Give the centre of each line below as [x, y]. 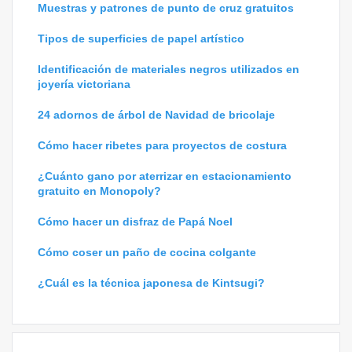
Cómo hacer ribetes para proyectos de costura [162, 146]
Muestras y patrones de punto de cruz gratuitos [166, 8]
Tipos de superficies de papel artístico [141, 39]
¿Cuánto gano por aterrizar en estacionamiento [165, 176]
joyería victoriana [84, 84]
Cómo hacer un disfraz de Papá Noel [135, 222]
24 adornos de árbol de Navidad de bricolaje [156, 115]
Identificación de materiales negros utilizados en [169, 70]
